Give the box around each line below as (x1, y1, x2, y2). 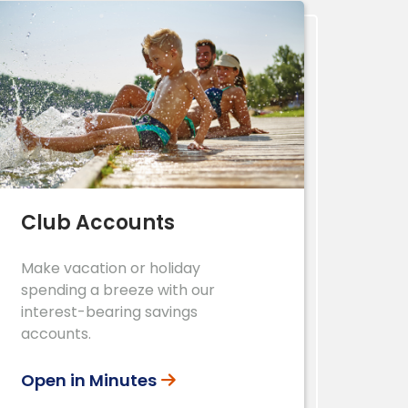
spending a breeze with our (21, 279, 215, 301)
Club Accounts (21, 208, 175, 237)
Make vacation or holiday (21, 257, 200, 279)
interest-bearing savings (21, 301, 198, 322)
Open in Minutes (21, 368, 157, 392)
